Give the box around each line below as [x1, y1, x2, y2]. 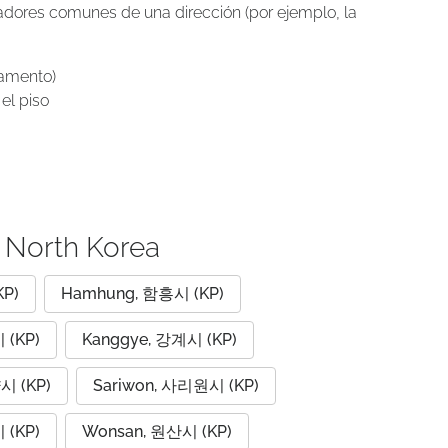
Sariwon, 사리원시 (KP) [93, 376, 259, 395]
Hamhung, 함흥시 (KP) [61, 284, 224, 303]
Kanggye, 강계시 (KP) [82, 330, 237, 349]
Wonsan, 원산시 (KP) [82, 422, 232, 441]
